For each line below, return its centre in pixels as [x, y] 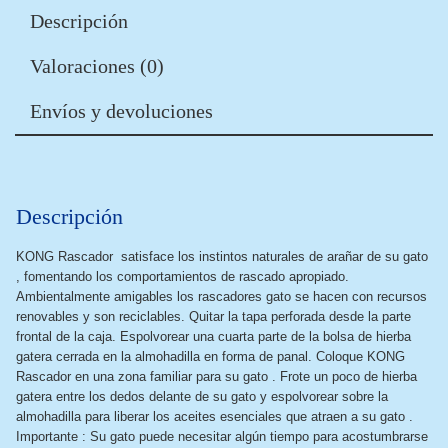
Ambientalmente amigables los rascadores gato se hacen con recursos [221, 296]
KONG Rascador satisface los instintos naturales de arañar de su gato [222, 256]
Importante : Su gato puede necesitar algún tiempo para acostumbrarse [222, 436]
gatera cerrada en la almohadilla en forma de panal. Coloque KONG [210, 356]
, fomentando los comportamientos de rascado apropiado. [182, 276]
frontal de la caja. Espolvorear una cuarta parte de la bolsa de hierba [213, 336]
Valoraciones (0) [97, 66]
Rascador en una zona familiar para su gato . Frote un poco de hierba [216, 376]
